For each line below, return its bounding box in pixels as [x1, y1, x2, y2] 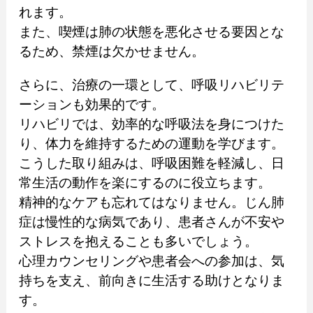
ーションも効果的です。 [18, 97, 165, 112]
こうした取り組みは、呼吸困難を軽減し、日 [18, 156, 284, 171]
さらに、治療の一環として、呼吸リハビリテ [18, 78, 284, 93]
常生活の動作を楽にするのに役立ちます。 [18, 175, 271, 191]
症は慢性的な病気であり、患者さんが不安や [18, 214, 284, 230]
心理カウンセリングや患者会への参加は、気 [18, 254, 284, 269]
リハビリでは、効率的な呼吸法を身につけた [18, 117, 284, 132]
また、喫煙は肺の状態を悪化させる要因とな [18, 24, 284, 40]
